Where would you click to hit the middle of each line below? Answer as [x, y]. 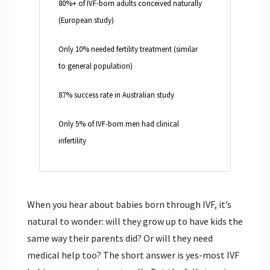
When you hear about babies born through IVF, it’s [129, 205]
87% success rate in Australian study [116, 95]
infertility [72, 141]
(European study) [86, 20]
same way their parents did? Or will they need [120, 238]
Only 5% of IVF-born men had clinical [119, 124]
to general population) [96, 66]
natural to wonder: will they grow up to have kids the [135, 221]
